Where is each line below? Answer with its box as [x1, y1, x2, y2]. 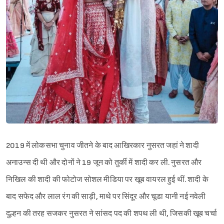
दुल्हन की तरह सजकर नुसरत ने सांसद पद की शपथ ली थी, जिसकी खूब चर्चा [6, 208, 217, 218]
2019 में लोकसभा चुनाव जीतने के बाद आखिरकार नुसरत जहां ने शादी [6, 140, 199, 150]
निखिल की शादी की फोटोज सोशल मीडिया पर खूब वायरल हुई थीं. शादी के [6, 174, 208, 184]
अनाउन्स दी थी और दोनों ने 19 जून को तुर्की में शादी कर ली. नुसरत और [6, 157, 202, 167]
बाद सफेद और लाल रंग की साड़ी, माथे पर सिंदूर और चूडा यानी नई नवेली [6, 191, 206, 201]
